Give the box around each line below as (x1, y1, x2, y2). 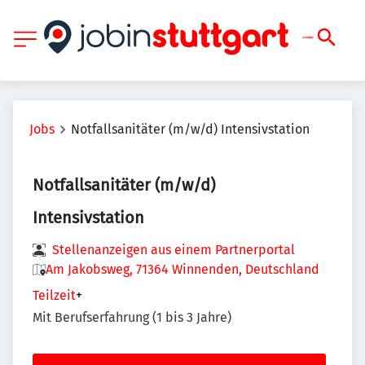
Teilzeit (33, 288, 76, 303)
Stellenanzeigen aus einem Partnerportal (52, 242, 295, 257)
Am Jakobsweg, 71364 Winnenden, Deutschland (46, 262, 319, 277)
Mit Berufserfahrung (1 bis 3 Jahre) (33, 310, 231, 326)
